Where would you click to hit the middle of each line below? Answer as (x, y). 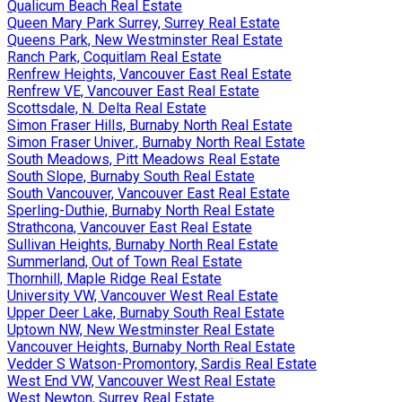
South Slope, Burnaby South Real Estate (131, 176)
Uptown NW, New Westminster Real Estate (141, 329)
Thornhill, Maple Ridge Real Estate (114, 278)
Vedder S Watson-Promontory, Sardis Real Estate (162, 363)
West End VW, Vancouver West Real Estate (141, 380)
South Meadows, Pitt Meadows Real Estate (144, 159)
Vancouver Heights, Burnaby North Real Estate (151, 346)
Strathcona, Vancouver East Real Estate (130, 227)
